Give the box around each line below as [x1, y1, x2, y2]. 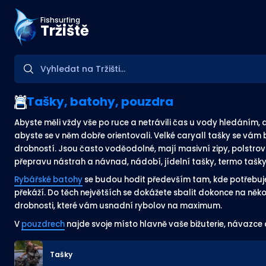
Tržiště [40, 20, 89, 40]
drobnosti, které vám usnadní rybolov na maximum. [14, 200, 222, 212]
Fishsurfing [40, 14, 80, 25]
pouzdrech [21, 218, 65, 230]
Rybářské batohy [14, 174, 83, 186]
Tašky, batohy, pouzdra [26, 93, 173, 110]
